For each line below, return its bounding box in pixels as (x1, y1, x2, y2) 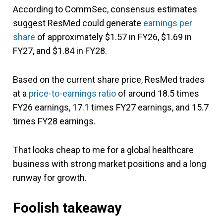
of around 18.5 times (116, 88, 199, 99)
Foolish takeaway (13, 199, 121, 216)
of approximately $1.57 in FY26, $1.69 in (35, 31, 192, 42)
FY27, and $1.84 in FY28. (13, 45, 107, 56)
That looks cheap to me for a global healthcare (13, 144, 194, 155)
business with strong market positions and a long (13, 158, 206, 169)
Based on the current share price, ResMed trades (13, 74, 205, 85)
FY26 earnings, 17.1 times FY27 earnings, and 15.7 (13, 102, 209, 112)
